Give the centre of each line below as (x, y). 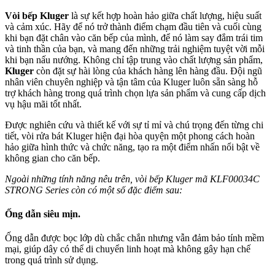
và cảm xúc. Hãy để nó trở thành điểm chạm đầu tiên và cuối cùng (133, 26)
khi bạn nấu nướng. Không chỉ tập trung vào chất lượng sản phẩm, (134, 60)
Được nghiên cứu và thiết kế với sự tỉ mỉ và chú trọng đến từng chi (134, 125)
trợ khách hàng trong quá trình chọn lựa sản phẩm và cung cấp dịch (135, 93)
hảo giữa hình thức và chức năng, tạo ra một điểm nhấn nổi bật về (132, 147)
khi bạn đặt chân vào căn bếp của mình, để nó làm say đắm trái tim (134, 37)
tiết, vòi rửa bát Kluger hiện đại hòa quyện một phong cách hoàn (130, 136)
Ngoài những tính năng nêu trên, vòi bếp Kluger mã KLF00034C (132, 179)
